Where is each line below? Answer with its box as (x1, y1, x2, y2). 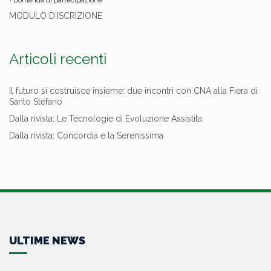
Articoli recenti (9, 50, 106, 68)
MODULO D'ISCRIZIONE (9, 11, 102, 21)
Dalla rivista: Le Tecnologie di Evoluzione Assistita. (9, 114, 204, 124)
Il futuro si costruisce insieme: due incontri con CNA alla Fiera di (9, 86, 258, 96)
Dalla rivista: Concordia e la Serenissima (9, 131, 163, 141)
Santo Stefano (9, 97, 62, 107)
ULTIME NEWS (9, 234, 85, 247)
